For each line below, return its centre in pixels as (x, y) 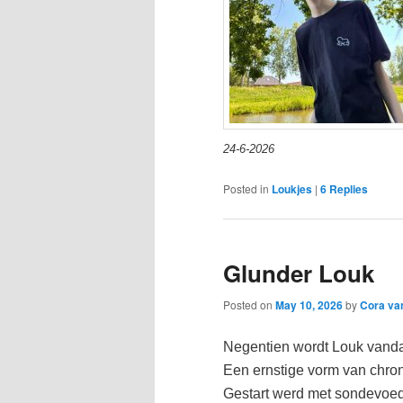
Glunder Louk (299, 273)
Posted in (246, 188)
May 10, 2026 (309, 305)
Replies (347, 188)
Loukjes (292, 188)
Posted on (249, 305)
